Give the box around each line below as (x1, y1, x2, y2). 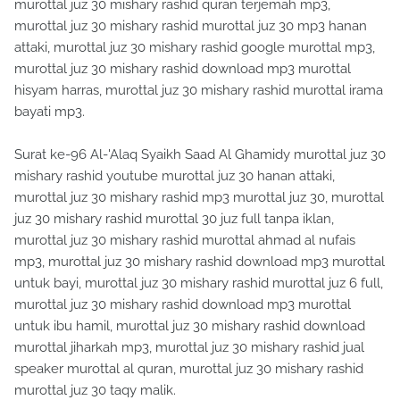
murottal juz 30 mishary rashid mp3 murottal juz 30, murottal (14, 189, 384, 206)
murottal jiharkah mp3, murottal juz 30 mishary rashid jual (14, 339, 364, 356)
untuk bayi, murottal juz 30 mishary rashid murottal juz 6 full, (14, 275, 383, 292)
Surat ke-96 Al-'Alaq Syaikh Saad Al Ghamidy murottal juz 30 (14, 146, 386, 163)
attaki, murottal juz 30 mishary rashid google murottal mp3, (14, 39, 375, 56)
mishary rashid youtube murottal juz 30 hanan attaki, (14, 168, 335, 185)
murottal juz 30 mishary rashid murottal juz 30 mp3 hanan (14, 18, 367, 35)
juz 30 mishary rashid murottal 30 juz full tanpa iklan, (14, 211, 334, 228)
